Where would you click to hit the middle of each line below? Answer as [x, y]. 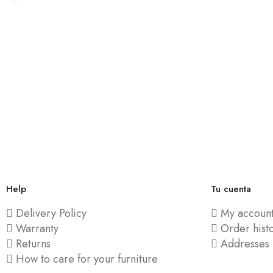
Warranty [37, 229]
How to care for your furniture [87, 259]
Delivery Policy [51, 213]
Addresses [245, 244]
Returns [33, 244]
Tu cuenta [231, 189]
